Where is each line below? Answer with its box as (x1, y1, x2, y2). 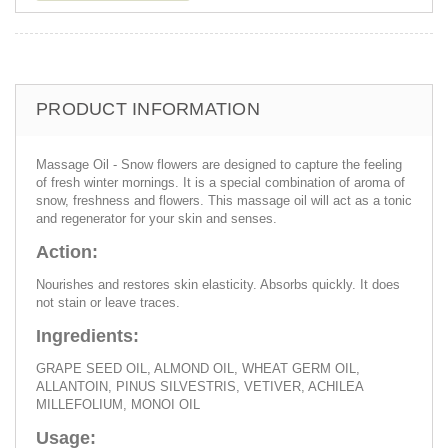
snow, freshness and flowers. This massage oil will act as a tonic (36, 192, 412, 208)
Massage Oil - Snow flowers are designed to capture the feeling (36, 156, 402, 172)
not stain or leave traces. (36, 294, 180, 310)
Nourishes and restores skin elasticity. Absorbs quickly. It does (36, 276, 400, 292)
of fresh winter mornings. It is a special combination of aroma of (36, 174, 405, 190)
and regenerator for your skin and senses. (36, 210, 277, 226)
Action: (36, 241, 98, 262)
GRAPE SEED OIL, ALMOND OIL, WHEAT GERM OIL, (36, 360, 360, 376)
